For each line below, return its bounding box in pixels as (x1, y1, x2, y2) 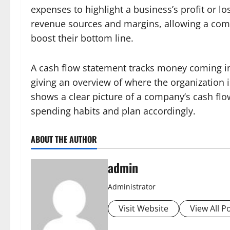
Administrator (108, 182, 156, 191)
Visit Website (119, 203, 168, 214)
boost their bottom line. (31, 32, 133, 44)
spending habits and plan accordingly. (31, 105, 196, 117)
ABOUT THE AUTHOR (31, 133, 97, 145)
